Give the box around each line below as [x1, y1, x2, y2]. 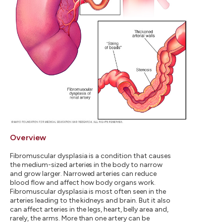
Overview [10, 133, 47, 143]
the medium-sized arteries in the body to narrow [10, 161, 163, 169]
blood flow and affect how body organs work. [10, 178, 156, 187]
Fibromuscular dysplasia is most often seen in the [10, 187, 166, 196]
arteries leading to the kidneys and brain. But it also [10, 196, 170, 205]
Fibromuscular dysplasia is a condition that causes [10, 152, 171, 161]
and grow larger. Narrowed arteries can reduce [10, 169, 157, 178]
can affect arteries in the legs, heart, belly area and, [10, 205, 168, 214]
